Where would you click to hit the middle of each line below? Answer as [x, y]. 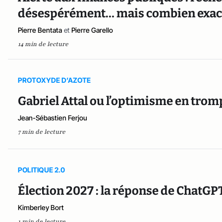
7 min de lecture [42, 132]
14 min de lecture [43, 44]
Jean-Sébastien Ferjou [53, 117]
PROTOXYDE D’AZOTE [54, 80]
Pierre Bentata [40, 30]
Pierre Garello [92, 30]
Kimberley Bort [41, 208]
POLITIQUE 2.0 [41, 170]
